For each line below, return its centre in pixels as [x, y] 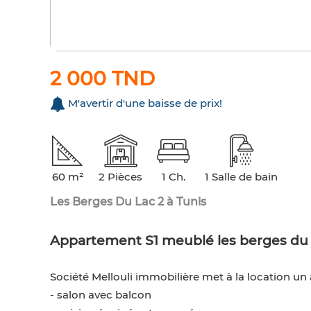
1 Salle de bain [241, 177]
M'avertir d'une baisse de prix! [145, 103]
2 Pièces [120, 177]
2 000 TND [102, 79]
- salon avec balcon [101, 295]
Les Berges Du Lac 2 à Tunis [128, 202]
